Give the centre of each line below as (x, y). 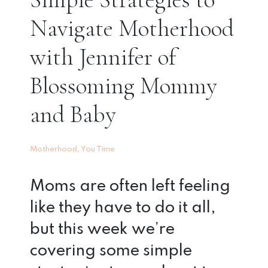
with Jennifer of (103, 57)
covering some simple (111, 251)
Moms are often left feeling (130, 186)
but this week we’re (102, 229)
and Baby (73, 114)
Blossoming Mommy (123, 85)
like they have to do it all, (123, 208)
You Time (98, 149)
